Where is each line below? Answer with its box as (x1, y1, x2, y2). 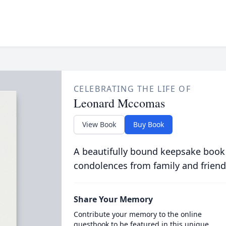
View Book (82, 120, 116, 129)
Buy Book (133, 120, 164, 129)
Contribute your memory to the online (73, 209, 202, 219)
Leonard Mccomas (73, 95, 165, 111)
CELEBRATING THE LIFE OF (73, 83, 191, 94)
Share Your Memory (73, 194, 153, 205)
